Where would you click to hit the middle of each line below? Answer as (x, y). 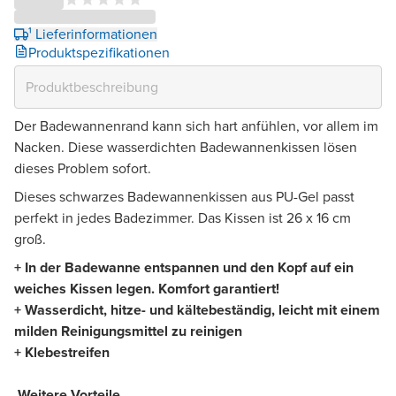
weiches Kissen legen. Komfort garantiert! (147, 288)
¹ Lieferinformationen (93, 34)
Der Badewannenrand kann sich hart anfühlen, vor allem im (196, 126)
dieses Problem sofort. (83, 168)
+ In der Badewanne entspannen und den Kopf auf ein (184, 267)
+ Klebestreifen (62, 352)
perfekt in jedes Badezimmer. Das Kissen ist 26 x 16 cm (183, 217)
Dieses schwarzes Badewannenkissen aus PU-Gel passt (184, 196)
